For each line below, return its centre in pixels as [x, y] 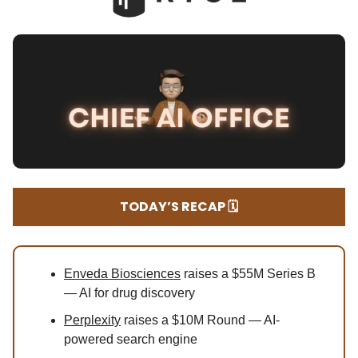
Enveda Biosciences [122, 274]
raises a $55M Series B [248, 274]
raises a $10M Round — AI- [200, 320]
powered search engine [131, 340]
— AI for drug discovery [129, 293]
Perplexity [92, 320]
